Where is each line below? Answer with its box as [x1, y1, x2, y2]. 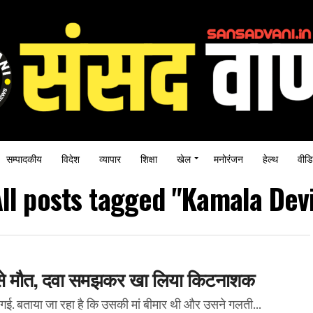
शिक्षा [140, 150, 157, 166]
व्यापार [99, 150, 121, 166]
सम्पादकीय [6, 150, 42, 166]
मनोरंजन [214, 150, 243, 166]
